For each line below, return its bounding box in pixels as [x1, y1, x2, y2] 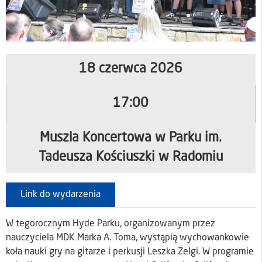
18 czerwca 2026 [79, 63, 182, 76]
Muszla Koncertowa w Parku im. [40, 132, 222, 145]
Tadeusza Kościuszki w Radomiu [39, 151, 223, 164]
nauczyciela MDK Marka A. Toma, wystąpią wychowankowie [6, 233, 249, 243]
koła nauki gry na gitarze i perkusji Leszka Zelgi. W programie [6, 247, 254, 257]
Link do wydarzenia [20, 190, 101, 200]
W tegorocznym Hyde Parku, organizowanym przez [6, 219, 215, 229]
